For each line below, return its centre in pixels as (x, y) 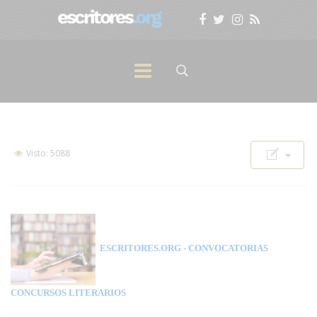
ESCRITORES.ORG (138, 248)
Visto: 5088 (47, 153)
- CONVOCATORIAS (225, 248)
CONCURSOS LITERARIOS (68, 292)
